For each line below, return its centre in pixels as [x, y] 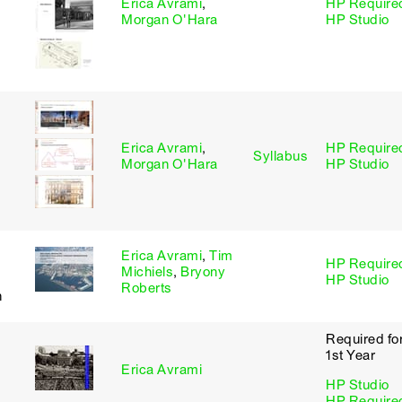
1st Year [350, 355]
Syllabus [280, 156]
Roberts [147, 288]
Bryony [203, 272]
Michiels [147, 272]
